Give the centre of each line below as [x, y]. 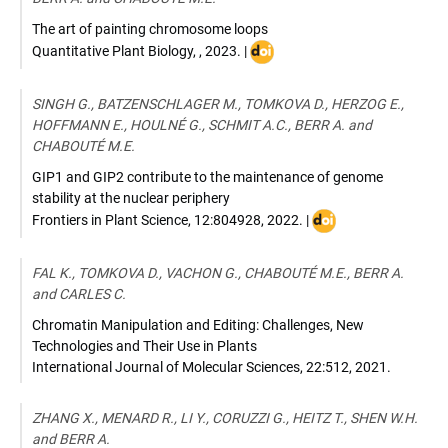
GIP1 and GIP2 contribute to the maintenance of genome [207, 177]
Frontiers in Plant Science [110, 219]
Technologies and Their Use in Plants [144, 346]
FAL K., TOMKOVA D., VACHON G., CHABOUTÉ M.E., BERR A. [218, 273]
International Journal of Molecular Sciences [166, 367]
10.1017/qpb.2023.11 [319, 92]
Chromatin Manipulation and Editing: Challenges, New [198, 325]
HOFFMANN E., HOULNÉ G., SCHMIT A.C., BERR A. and [202, 125]
